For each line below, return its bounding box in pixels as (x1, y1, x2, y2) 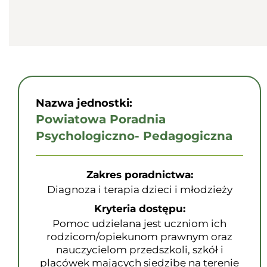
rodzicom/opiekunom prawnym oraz (46, 231, 232, 243)
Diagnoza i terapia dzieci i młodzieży (46, 184, 232, 195)
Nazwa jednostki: (36, 97, 132, 110)
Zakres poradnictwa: (86, 169, 193, 181)
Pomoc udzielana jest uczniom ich (52, 218, 226, 229)
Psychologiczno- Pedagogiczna (36, 129, 232, 143)
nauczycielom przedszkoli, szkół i (55, 244, 223, 256)
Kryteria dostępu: (94, 203, 185, 215)
